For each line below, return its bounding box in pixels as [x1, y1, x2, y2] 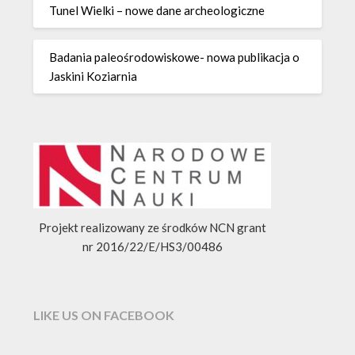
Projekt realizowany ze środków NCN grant [38, 220, 266, 235]
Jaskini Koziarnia [49, 68, 138, 83]
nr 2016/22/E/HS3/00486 [82, 239, 223, 254]
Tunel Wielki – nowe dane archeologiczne [49, 2, 265, 17]
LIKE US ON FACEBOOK [33, 307, 175, 323]
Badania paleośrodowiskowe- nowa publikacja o [49, 49, 300, 64]
